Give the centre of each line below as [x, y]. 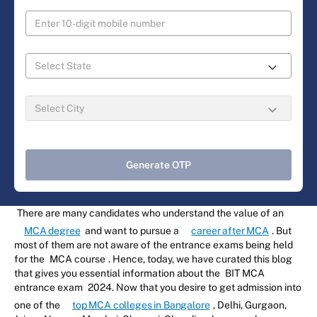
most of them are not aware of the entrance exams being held [154, 244]
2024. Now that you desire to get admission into [194, 287]
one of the [38, 305]
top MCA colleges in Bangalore [141, 305]
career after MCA [230, 230]
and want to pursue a [132, 230]
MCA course [77, 259]
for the [30, 259]
